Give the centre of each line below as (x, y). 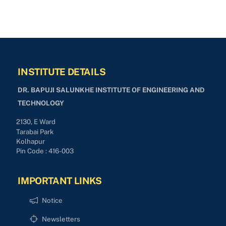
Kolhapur (31, 141)
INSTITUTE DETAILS (62, 72)
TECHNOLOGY (41, 103)
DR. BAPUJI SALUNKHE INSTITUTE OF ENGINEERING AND (111, 90)
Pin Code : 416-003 (45, 151)
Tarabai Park (35, 131)
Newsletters (61, 219)
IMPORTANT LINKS (60, 180)
